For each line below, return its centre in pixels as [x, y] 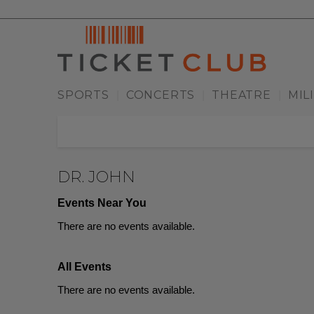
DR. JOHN [96, 177]
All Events [84, 267]
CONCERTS [161, 95]
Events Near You [102, 203]
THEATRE [241, 95]
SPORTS [83, 95]
